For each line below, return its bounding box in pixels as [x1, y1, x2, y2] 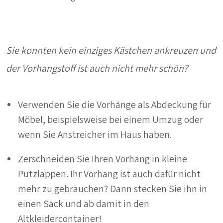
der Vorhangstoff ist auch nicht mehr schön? [6, 61, 188, 76]
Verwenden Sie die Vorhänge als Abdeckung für [18, 98, 211, 112]
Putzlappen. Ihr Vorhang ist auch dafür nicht [18, 167, 201, 181]
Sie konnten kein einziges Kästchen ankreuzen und [6, 43, 216, 58]
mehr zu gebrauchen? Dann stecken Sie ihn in [18, 182, 207, 196]
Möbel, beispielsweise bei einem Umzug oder [18, 112, 203, 127]
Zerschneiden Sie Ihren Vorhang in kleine [18, 152, 187, 166]
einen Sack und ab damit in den [18, 197, 149, 211]
